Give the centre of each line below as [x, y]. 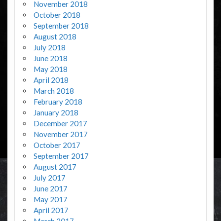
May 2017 [50, 200]
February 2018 [58, 102]
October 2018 [57, 15]
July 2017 [49, 178]
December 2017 [60, 124]
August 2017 [55, 167]
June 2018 [50, 58]
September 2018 [61, 26]
